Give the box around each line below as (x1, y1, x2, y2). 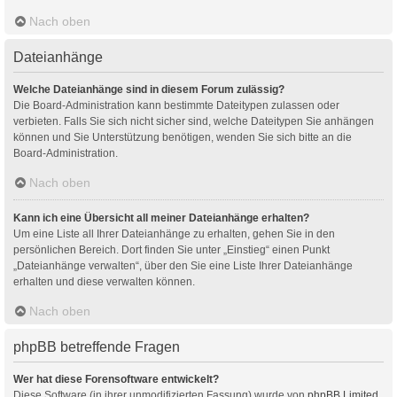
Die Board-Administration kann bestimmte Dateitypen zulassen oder (13, 98, 339, 112)
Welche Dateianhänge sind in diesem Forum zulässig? (13, 82, 284, 96)
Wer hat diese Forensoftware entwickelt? (13, 372, 219, 385)
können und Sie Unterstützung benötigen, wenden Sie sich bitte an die (13, 130, 352, 144)
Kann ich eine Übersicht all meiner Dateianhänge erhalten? (13, 211, 309, 224)
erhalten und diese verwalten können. (13, 275, 195, 288)
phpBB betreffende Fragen (13, 339, 180, 354)
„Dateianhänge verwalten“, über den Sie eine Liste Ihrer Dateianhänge (13, 259, 353, 272)
